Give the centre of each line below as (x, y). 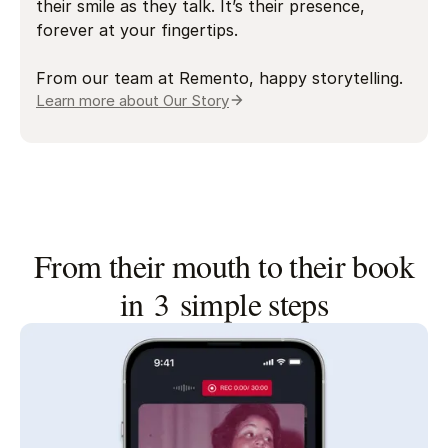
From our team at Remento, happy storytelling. (219, 77)
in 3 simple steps (224, 303)
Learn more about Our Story (132, 100)
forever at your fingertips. (137, 29)
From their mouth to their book (224, 265)
